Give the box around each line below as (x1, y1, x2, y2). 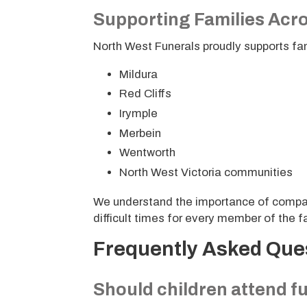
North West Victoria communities (119, 166, 293, 180)
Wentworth (119, 146, 175, 160)
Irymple (119, 106, 158, 120)
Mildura (119, 67, 158, 81)
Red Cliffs (119, 87, 171, 101)
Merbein (119, 126, 161, 140)
